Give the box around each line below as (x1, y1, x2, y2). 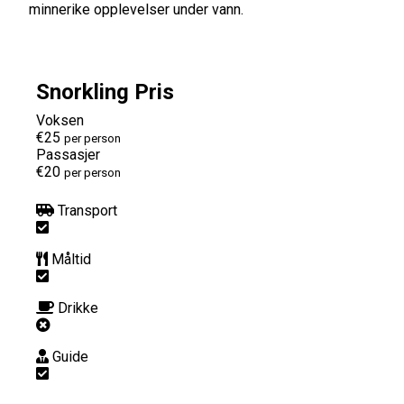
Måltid (51, 250, 91, 268)
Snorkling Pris (36, 78, 174, 105)
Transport (58, 201, 117, 219)
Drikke (58, 298, 98, 317)
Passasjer (36, 145, 100, 163)
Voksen (36, 111, 84, 129)
